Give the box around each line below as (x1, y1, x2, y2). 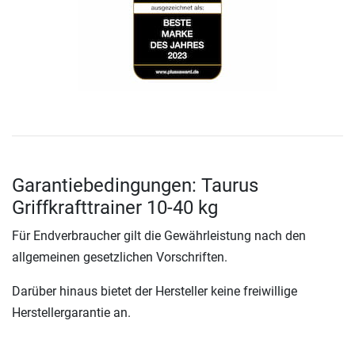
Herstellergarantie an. (12, 305, 131, 321)
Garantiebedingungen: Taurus (12, 174, 258, 197)
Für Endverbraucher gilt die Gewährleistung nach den (12, 228, 306, 244)
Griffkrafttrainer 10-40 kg (12, 197, 218, 219)
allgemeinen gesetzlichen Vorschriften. (12, 250, 227, 265)
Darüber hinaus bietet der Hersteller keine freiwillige (12, 284, 297, 300)
